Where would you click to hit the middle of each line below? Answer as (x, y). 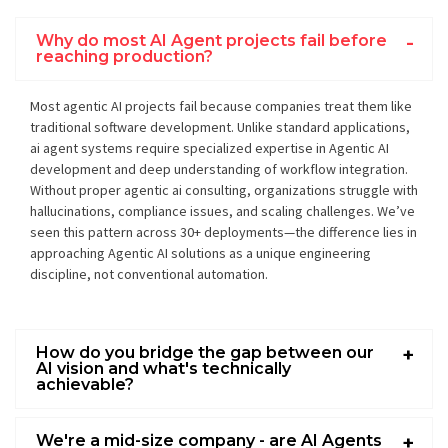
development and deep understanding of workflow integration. (219, 168)
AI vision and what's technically (163, 368)
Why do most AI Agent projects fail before (211, 40)
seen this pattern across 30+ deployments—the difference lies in (223, 231)
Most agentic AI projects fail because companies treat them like (221, 105)
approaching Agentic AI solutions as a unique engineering (200, 252)
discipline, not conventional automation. (149, 273)
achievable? (85, 384)
